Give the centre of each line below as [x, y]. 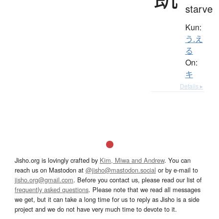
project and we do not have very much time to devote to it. [96, 209]
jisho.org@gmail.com [44, 179]
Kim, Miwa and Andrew [132, 160]
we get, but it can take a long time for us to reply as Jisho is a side [107, 199]
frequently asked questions [52, 189]
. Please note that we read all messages [144, 189]
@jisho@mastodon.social [121, 170]
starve [199, 8]
